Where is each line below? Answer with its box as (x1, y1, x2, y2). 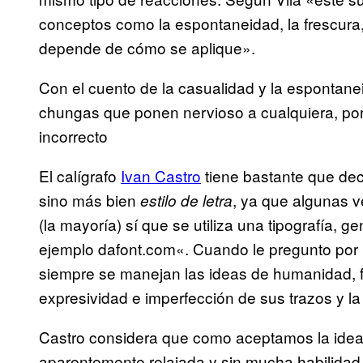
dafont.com (98, 237, 176, 260)
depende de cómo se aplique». (39, 36, 255, 59)
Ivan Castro (121, 164, 201, 187)
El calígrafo (39, 164, 121, 187)
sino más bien (39, 189, 140, 211)
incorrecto (39, 125, 108, 147)
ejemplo (39, 237, 98, 260)
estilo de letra (140, 190, 233, 211)
